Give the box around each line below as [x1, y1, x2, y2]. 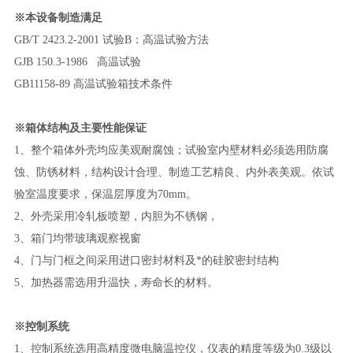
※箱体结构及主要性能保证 [13, 121, 147, 134]
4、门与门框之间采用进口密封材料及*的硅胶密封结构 [13, 254, 279, 266]
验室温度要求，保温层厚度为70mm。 [13, 188, 197, 200]
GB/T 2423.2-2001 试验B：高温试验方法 [13, 33, 209, 46]
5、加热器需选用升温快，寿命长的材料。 [13, 276, 218, 288]
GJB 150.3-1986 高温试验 [13, 55, 141, 68]
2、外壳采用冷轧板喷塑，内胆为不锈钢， [13, 210, 218, 222]
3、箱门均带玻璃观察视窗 [13, 232, 141, 244]
